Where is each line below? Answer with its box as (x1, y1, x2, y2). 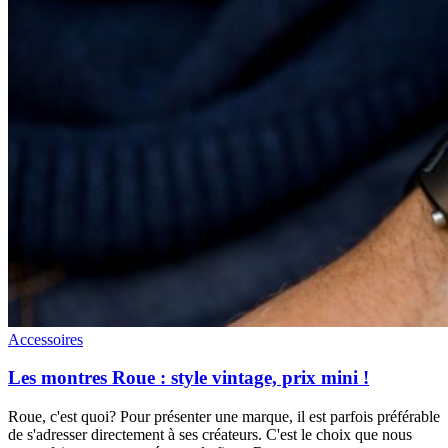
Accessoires (8, 330, 83, 348)
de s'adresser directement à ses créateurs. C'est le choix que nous (8, 426, 412, 444)
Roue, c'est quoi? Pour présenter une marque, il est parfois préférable (8, 408, 440, 426)
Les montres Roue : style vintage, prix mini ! (8, 367, 369, 389)
